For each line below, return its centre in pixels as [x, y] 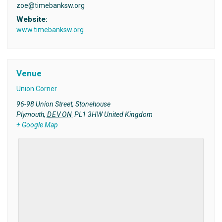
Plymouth [30, 114]
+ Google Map [37, 125]
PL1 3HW [88, 114]
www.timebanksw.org [50, 30]
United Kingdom [128, 114]
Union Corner [36, 88]
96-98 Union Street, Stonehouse [63, 104]
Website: [32, 20]
